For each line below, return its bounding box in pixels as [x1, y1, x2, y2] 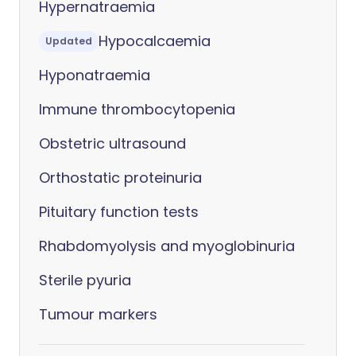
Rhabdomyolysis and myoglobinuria [39, 236, 295, 256]
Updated [45, 33, 92, 48]
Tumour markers [39, 304, 157, 324]
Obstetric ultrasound [39, 133, 186, 153]
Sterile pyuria [39, 270, 131, 290]
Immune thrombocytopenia [39, 99, 235, 119]
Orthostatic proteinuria [39, 168, 202, 188]
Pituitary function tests [39, 202, 199, 222]
